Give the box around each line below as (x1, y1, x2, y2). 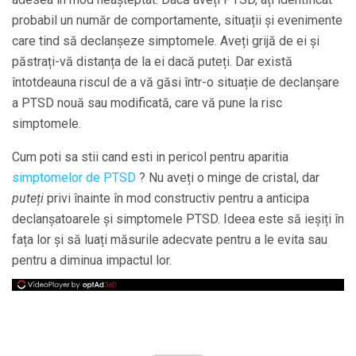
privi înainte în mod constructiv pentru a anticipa (44, 190, 309, 206)
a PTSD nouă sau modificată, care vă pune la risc (12, 95, 282, 110)
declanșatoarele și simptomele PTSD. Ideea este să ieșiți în (12, 211, 344, 226)
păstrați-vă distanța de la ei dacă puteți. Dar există (12, 53, 292, 69)
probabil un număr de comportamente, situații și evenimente (12, 12, 342, 28)
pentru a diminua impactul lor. (12, 252, 172, 268)
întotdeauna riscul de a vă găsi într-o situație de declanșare (12, 74, 339, 90)
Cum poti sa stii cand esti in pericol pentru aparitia (12, 149, 288, 164)
